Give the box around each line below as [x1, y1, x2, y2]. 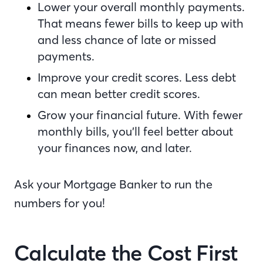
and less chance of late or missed [38, 32, 216, 48]
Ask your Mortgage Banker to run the [14, 177, 213, 192]
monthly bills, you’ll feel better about [38, 124, 233, 139]
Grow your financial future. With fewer [38, 107, 242, 123]
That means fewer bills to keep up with [38, 16, 244, 31]
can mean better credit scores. [38, 86, 209, 102]
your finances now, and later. [38, 140, 195, 156]
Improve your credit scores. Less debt [38, 70, 236, 85]
